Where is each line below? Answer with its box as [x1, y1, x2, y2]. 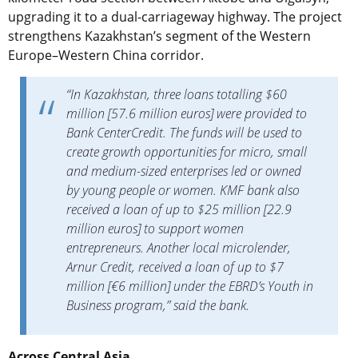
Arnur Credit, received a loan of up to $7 [66, 257, 284, 276]
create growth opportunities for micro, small [66, 142, 307, 161]
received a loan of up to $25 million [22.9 [66, 200, 292, 218]
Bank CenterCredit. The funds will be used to [66, 123, 302, 141]
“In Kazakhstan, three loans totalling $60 [66, 85, 287, 103]
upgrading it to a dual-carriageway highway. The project [8, 7, 342, 26]
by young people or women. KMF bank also [66, 181, 300, 199]
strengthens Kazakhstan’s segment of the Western [8, 26, 311, 45]
